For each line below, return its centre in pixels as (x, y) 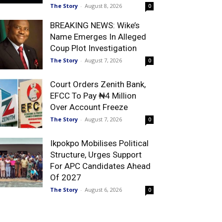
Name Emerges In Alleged (98, 37)
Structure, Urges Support (96, 155)
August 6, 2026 (103, 190)
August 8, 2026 (103, 6)
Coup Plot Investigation (93, 48)
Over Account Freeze (89, 107)
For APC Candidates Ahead (100, 166)
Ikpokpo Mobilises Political (99, 143)
